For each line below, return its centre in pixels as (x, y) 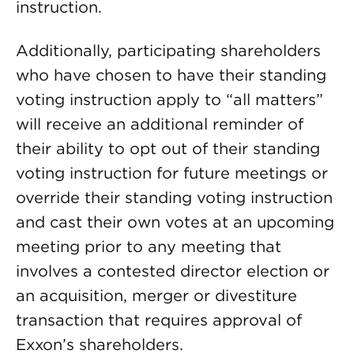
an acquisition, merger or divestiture (156, 296)
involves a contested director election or (173, 271)
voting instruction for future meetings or (172, 173)
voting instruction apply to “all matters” (169, 100)
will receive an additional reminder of (160, 124)
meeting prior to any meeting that (149, 247)
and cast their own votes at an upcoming (175, 222)
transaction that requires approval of (159, 320)
